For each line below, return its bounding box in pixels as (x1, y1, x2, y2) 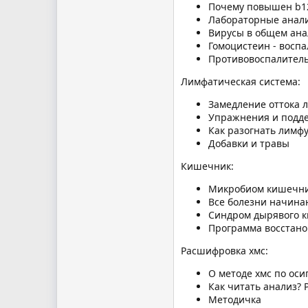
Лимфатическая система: (181, 74, 300, 88)
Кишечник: (181, 159, 234, 173)
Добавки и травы (208, 136, 289, 150)
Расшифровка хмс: (181, 243, 268, 257)
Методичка (208, 292, 261, 306)
